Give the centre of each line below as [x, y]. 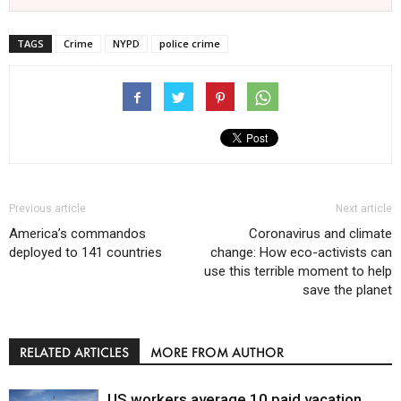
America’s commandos [77, 233]
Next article [364, 208]
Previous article [47, 208]
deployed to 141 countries [85, 252]
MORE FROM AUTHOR [217, 352]
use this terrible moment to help [298, 271]
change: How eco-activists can [301, 252]
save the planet [347, 290]
